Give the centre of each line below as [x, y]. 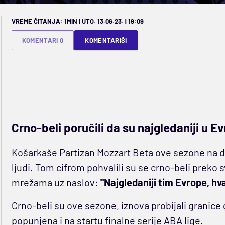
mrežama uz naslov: [56, 183]
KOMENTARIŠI [106, 40]
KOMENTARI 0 [43, 40]
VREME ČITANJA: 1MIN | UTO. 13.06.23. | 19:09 [77, 21]
